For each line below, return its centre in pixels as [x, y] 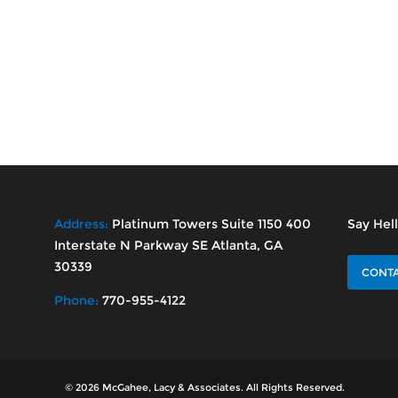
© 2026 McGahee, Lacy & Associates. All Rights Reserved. [205, 387]
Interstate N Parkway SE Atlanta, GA [168, 245]
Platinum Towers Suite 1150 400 [211, 224]
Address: [83, 224]
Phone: [78, 300]
